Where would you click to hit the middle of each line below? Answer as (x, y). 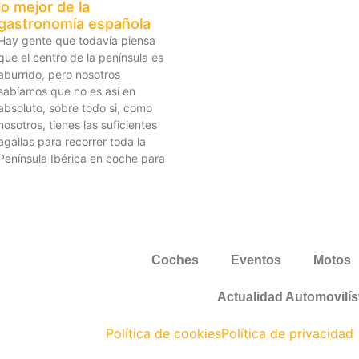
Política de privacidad (287, 333)
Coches (175, 260)
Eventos (256, 260)
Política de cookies (163, 333)
